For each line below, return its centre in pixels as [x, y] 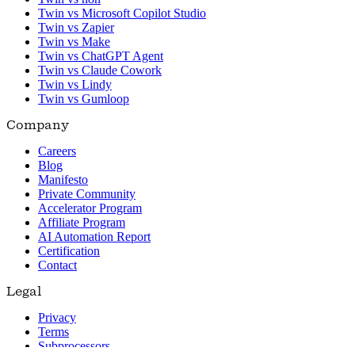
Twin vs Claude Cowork [100, 71]
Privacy [57, 318]
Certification [69, 251]
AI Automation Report [94, 237]
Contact [57, 265]
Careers [57, 151]
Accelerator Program [90, 208]
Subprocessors [74, 346]
